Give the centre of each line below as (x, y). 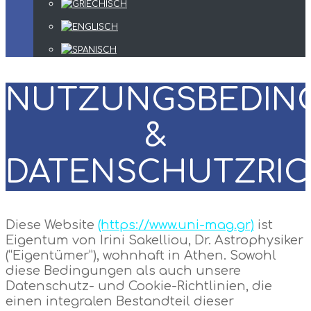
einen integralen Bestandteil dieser (120, 301)
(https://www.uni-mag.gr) (176, 225)
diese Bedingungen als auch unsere (123, 270)
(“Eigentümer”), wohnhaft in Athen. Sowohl (141, 255)
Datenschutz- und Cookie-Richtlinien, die (139, 286)
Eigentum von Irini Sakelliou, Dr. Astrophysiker (154, 240)
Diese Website (52, 225)
